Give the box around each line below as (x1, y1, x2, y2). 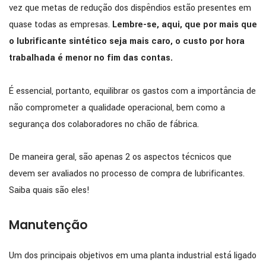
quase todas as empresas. (9, 18, 110, 31)
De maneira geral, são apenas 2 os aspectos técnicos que (9, 150, 232, 163)
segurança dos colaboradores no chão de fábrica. (9, 118, 199, 131)
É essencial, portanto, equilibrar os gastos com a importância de (9, 84, 256, 97)
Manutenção (9, 217, 88, 234)
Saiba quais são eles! (9, 183, 90, 197)
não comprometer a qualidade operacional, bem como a (9, 101, 225, 114)
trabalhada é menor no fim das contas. (9, 52, 173, 65)
